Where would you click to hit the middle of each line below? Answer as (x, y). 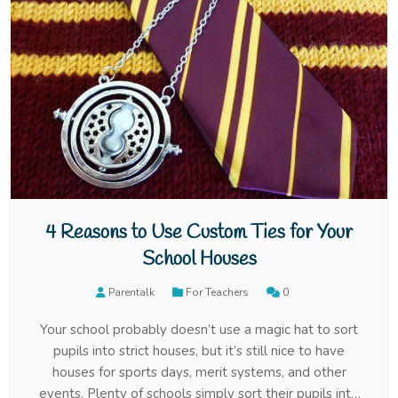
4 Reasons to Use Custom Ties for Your (199, 234)
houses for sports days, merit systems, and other (199, 372)
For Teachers (217, 293)
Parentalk (131, 293)
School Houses (199, 260)
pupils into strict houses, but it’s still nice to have (199, 351)
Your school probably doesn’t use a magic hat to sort (199, 330)
